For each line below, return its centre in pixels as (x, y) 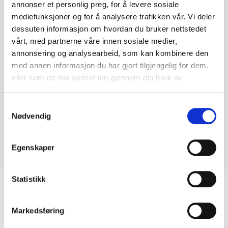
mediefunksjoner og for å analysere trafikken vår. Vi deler (113, 17)
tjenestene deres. (42, 90)
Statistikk (28, 179)
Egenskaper (33, 147)
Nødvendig (31, 116)
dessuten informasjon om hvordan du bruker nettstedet (109, 29)
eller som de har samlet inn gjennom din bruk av (97, 78)
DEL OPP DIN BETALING (108, 221)
